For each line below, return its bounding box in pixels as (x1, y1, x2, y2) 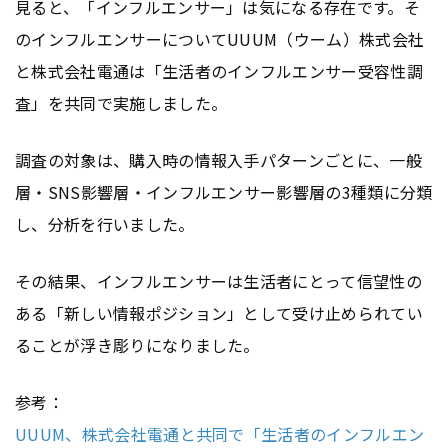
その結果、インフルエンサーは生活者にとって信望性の (15, 268, 423, 293)
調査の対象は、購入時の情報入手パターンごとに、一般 (15, 147, 422, 172)
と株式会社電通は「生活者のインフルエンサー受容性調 (15, 59, 424, 83)
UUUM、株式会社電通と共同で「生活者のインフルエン (15, 421, 425, 446)
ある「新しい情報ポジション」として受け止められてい (15, 300, 424, 325)
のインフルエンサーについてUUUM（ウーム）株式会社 (15, 27, 425, 51)
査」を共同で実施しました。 (15, 91, 228, 115)
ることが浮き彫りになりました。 (15, 332, 260, 357)
